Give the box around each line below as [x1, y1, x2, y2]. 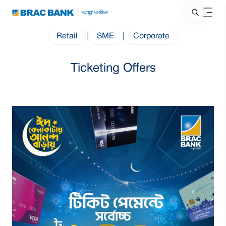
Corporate [133, 33, 169, 40]
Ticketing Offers [70, 63, 156, 74]
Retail [56, 33, 78, 40]
